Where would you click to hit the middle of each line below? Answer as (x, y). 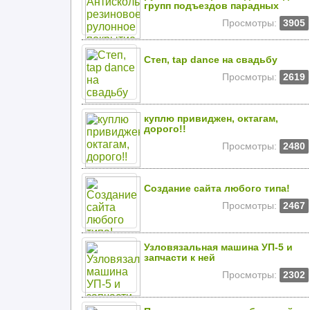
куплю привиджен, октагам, (211, 119)
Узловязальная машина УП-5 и (218, 247)
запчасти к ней (180, 258)
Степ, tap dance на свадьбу (211, 60)
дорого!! (165, 129)
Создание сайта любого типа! (217, 189)
